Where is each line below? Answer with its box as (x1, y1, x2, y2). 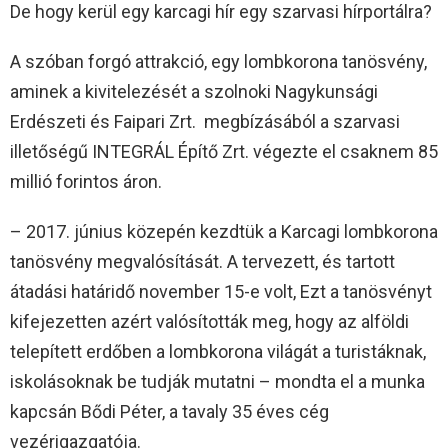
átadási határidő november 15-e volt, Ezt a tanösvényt (10, 281, 432, 303)
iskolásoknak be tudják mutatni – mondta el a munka (10, 371, 425, 393)
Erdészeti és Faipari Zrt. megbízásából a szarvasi (10, 111, 400, 133)
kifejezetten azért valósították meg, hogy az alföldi (10, 311, 409, 333)
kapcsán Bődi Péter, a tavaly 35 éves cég (10, 401, 329, 423)
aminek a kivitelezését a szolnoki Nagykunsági (10, 81, 378, 103)
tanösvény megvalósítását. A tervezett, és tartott (10, 251, 395, 273)
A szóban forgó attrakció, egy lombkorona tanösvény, (10, 51, 427, 73)
